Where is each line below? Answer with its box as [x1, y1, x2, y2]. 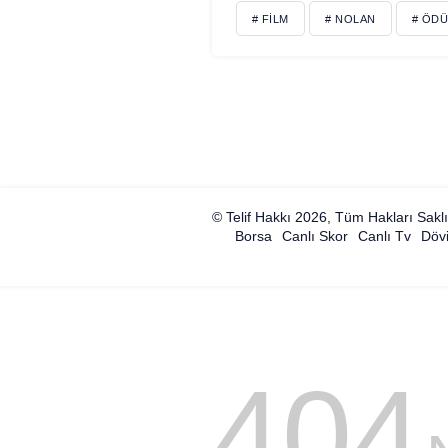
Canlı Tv [358, 227, 412, 244]
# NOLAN [324, 12, 376, 25]
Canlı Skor [282, 227, 349, 244]
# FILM [251, 12, 289, 25]
